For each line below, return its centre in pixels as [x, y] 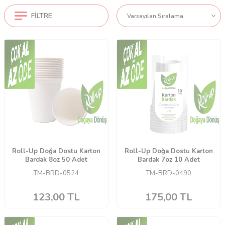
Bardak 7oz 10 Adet [169, 160]
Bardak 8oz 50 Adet [56, 160]
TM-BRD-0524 [56, 174]
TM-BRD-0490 [169, 174]
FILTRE [42, 16]
